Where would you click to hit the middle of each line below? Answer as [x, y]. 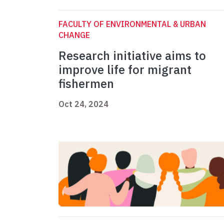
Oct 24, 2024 [83, 104]
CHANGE [74, 35]
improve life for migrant [125, 70]
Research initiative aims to [132, 56]
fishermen [86, 84]
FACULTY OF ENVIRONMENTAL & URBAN [132, 24]
